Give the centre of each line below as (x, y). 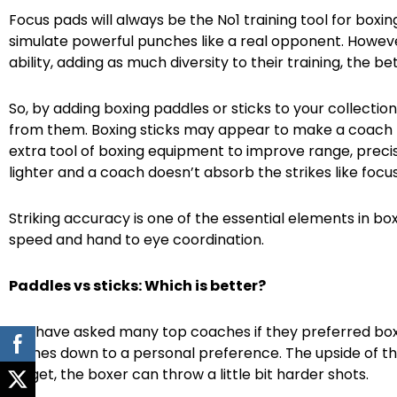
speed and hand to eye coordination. (136, 239)
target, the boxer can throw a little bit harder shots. (189, 374)
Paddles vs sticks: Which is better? (137, 285)
